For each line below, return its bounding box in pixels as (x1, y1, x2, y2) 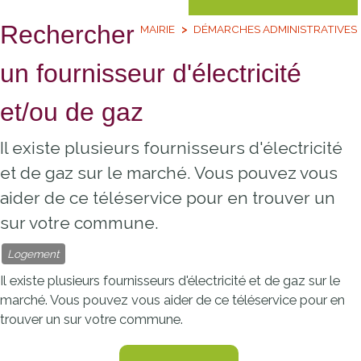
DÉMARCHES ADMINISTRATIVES (193, 22, 357, 35)
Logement (6, 247, 60, 260)
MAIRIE (139, 22, 175, 35)
